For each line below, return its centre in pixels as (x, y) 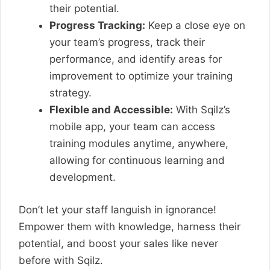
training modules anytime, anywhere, (139, 143)
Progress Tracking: (97, 25)
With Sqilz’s (202, 110)
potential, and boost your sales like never (118, 243)
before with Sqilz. (61, 260)
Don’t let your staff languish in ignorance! (118, 209)
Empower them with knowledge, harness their (130, 226)
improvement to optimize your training (141, 76)
